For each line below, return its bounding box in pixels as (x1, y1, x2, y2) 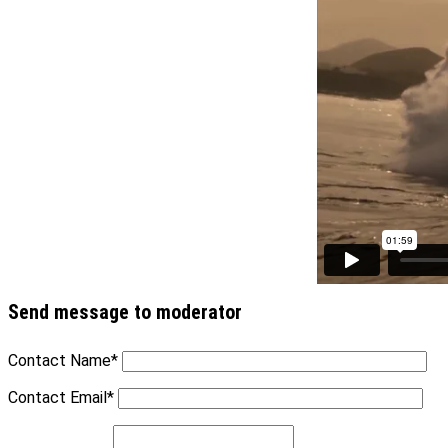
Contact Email (8, 388, 107, 407)
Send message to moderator (8, 300, 242, 324)
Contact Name (8, 351, 111, 370)
